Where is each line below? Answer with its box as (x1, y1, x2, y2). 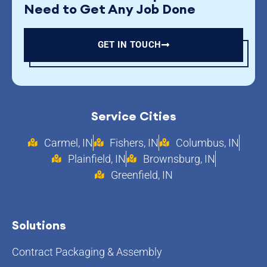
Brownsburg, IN (142, 152, 215, 165)
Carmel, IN (44, 136, 93, 149)
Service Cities (91, 108, 176, 123)
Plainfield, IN (68, 152, 126, 165)
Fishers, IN (110, 136, 159, 149)
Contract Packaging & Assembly (12, 245, 162, 258)
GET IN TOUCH (97, 39, 162, 50)
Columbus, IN (175, 136, 239, 149)
